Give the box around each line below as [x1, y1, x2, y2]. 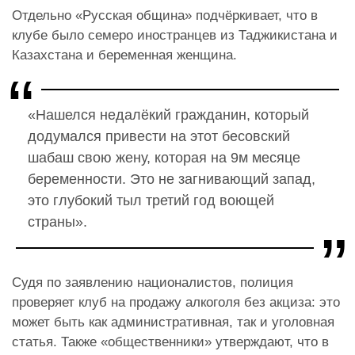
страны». [28, 214, 87, 231]
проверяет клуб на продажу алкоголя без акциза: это [12, 295, 340, 311]
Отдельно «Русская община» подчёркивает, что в [12, 8, 318, 24]
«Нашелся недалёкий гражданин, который [28, 107, 309, 124]
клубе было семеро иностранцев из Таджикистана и [12, 28, 338, 44]
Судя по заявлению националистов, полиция [12, 275, 293, 291]
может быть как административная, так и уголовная [12, 315, 334, 330]
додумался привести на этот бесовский [28, 128, 290, 145]
